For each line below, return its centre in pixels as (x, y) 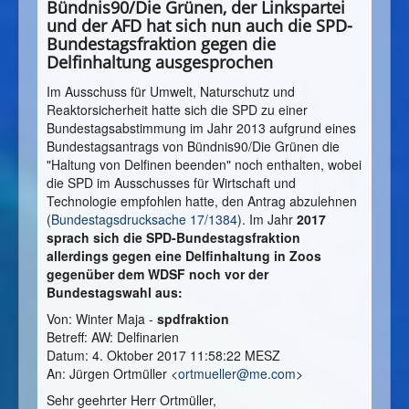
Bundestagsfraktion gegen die (161, 44)
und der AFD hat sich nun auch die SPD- (199, 26)
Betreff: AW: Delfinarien (113, 337)
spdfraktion (193, 319)
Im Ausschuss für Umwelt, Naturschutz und (171, 92)
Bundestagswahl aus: (115, 293)
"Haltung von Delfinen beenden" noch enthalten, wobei (204, 165)
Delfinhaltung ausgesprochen (160, 63)
